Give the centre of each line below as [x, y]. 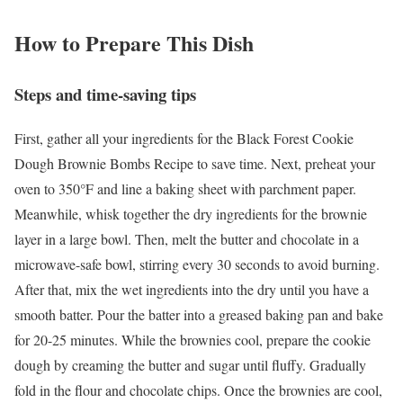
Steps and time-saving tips [105, 94]
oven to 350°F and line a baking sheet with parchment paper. [185, 188]
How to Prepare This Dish [134, 43]
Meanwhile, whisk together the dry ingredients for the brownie [191, 213]
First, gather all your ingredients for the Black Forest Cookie [184, 138]
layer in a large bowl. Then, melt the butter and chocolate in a [187, 238]
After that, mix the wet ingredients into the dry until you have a [192, 289]
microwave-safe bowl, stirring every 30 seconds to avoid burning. [197, 264]
